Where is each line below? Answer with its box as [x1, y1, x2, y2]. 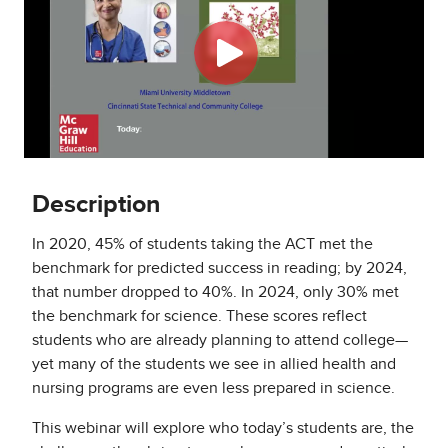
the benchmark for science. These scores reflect [32, 308, 367, 325]
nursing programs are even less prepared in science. [32, 380, 395, 397]
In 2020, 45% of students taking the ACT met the [32, 236, 373, 253]
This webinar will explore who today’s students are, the [32, 420, 414, 437]
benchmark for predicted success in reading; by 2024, [32, 260, 407, 277]
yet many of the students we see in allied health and [32, 356, 396, 373]
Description [32, 192, 160, 218]
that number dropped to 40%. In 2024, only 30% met [32, 284, 399, 301]
